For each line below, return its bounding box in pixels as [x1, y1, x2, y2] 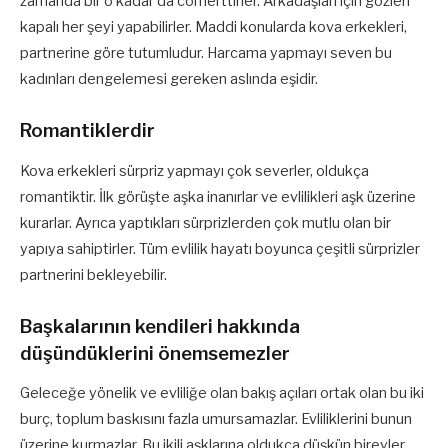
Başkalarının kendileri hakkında [20, 314, 300, 338]
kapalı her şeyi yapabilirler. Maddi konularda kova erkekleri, [20, 17, 407, 36]
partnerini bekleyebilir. [20, 265, 167, 284]
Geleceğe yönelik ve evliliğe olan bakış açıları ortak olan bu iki [20, 384, 424, 403]
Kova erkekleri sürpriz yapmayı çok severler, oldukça [20, 161, 369, 180]
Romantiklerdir [20, 118, 155, 142]
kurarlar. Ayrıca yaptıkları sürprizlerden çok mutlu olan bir [20, 213, 391, 232]
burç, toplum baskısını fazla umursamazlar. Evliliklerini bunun [20, 410, 412, 429]
